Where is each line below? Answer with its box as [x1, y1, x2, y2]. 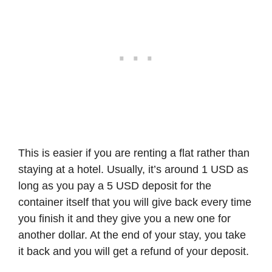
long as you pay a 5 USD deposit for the [18, 179, 211, 192]
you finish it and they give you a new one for [18, 212, 231, 225]
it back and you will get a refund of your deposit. [18, 245, 249, 257]
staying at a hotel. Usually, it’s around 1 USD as [18, 163, 248, 175]
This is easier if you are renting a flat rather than [18, 146, 250, 159]
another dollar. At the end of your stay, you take [18, 228, 246, 241]
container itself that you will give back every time [18, 195, 251, 208]
